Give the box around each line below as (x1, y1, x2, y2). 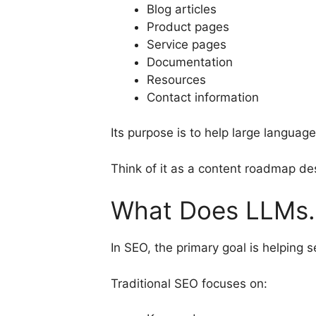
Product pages (147, 19, 229, 34)
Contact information (147, 90, 259, 104)
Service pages (147, 37, 226, 51)
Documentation (147, 54, 233, 69)
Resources (147, 72, 206, 87)
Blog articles (147, 1, 217, 16)
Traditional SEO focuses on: (111, 276, 267, 291)
